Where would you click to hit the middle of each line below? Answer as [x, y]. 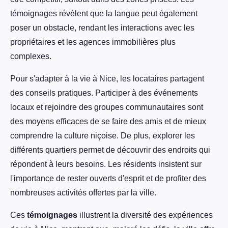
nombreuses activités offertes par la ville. [83, 193]
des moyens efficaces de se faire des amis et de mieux [108, 122]
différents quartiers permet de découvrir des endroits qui [110, 150]
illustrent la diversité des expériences [145, 215]
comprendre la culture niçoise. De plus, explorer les [103, 136]
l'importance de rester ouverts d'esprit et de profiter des [108, 179]
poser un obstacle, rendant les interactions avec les [102, 28]
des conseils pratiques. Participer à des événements [104, 93]
